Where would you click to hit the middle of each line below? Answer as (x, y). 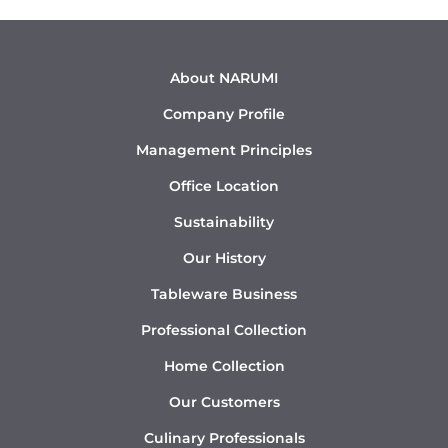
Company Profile (224, 113)
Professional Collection (224, 329)
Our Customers (224, 401)
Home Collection (224, 365)
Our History (224, 257)
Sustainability (224, 221)
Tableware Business (224, 293)
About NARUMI (224, 77)
